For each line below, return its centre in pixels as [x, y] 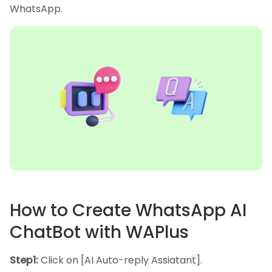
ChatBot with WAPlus [99, 233]
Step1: [25, 260]
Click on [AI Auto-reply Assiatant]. [121, 260]
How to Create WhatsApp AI [128, 211]
